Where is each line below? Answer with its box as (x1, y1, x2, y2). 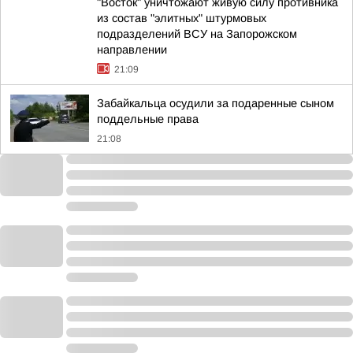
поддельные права (97, 113, 199, 125)
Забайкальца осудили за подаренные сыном (97, 97, 334, 110)
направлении (97, 43, 167, 56)
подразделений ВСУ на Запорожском (97, 28, 297, 40)
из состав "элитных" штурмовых (97, 12, 266, 24)
